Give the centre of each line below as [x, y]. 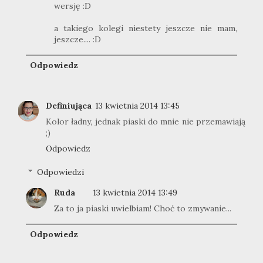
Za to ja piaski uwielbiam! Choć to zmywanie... [143, 209]
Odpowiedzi [61, 172]
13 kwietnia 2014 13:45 [137, 105]
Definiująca [69, 105]
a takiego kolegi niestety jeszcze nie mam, [146, 28]
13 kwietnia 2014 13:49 [135, 193]
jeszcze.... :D [77, 40]
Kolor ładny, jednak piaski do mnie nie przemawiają [146, 121]
